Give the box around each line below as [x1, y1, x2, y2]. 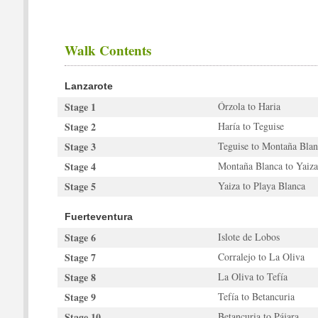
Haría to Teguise [218, 119, 284, 133]
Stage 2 [65, 119, 96, 134]
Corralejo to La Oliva [218, 250, 305, 263]
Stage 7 [65, 250, 96, 265]
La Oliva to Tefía [218, 270, 287, 283]
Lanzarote [65, 80, 113, 92]
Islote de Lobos [218, 230, 280, 243]
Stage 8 [65, 270, 96, 285]
